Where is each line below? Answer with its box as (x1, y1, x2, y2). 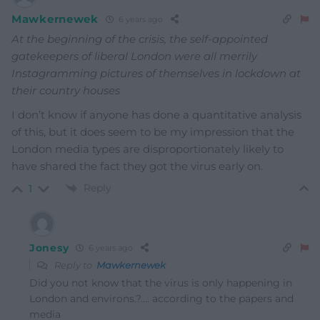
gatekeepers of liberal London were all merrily (11, 49, 257, 63)
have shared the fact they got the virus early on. (11, 159, 263, 173)
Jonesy (29, 241, 69, 254)
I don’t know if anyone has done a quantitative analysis (11, 107, 301, 121)
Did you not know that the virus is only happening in (29, 276, 292, 289)
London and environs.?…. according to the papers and (29, 291, 294, 305)
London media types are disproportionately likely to (11, 141, 284, 156)
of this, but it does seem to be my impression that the (11, 124, 294, 139)
